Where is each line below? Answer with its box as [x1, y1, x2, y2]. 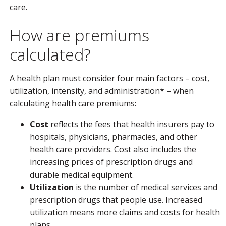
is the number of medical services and [74, 182, 217, 193]
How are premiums [10, 24, 149, 46]
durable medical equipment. [30, 169, 134, 180]
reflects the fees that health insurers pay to [48, 119, 214, 130]
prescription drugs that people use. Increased [30, 194, 202, 205]
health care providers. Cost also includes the [30, 144, 196, 155]
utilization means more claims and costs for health [30, 207, 220, 218]
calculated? [10, 43, 91, 65]
